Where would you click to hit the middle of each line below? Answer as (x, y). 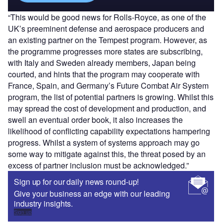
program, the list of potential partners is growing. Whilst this (111, 97)
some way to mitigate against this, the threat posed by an (107, 154)
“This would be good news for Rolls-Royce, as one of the (107, 17)
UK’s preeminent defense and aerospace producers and (106, 28)
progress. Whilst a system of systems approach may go (104, 142)
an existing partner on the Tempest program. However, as (108, 40)
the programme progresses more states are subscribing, (105, 51)
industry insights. (43, 203)
